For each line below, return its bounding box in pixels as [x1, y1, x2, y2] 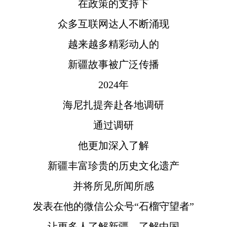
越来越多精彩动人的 [68, 38, 159, 50]
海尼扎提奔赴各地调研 [63, 99, 164, 110]
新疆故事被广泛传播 [68, 58, 159, 70]
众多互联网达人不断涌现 [58, 18, 169, 29]
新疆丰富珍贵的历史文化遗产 [48, 160, 179, 171]
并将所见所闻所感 [73, 180, 154, 192]
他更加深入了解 [78, 139, 149, 151]
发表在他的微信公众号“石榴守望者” [33, 200, 194, 212]
